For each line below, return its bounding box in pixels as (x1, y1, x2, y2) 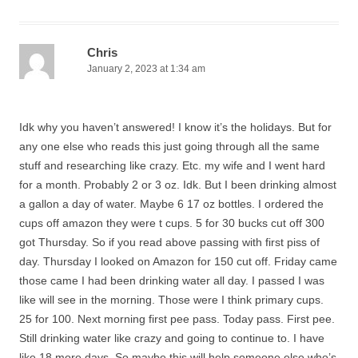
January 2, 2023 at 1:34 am (87, 63, 205, 74)
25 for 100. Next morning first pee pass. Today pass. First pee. (19, 312, 335, 325)
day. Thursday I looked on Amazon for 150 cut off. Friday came (19, 255, 337, 268)
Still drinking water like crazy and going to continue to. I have (19, 332, 324, 344)
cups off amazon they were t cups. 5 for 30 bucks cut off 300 (19, 217, 324, 229)
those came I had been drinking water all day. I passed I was (19, 274, 324, 287)
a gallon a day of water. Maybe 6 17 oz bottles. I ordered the (19, 197, 324, 210)
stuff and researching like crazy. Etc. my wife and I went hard (19, 159, 325, 172)
